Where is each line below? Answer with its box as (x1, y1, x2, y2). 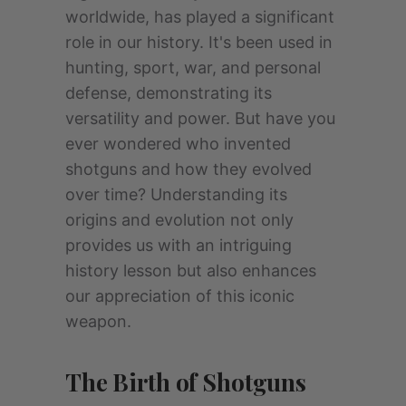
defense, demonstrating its (65, 82, 272, 102)
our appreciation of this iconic (65, 285, 295, 305)
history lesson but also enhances (65, 260, 316, 280)
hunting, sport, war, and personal (65, 57, 321, 77)
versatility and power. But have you (65, 108, 335, 128)
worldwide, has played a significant (65, 6, 334, 26)
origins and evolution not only (65, 209, 294, 229)
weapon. (65, 311, 131, 331)
